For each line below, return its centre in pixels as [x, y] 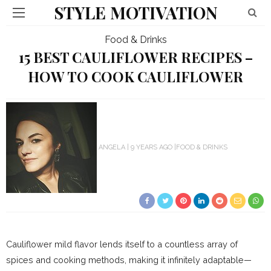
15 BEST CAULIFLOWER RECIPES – [135, 57]
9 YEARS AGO [152, 147]
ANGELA [112, 147]
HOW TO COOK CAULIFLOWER [135, 77]
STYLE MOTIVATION [135, 12]
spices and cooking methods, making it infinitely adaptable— [129, 260]
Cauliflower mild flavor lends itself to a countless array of [122, 244]
